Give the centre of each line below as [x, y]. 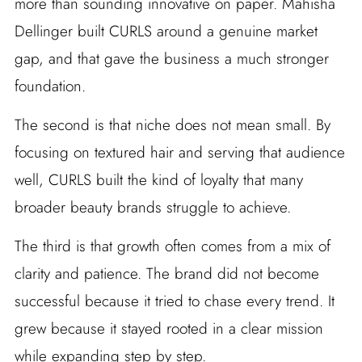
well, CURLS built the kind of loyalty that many [158, 180]
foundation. [50, 86]
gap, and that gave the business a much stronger [171, 59]
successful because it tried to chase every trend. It [174, 301]
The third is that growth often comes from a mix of [172, 246]
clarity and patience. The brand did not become [166, 274]
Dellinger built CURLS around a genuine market [166, 32]
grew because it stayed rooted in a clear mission [168, 329]
